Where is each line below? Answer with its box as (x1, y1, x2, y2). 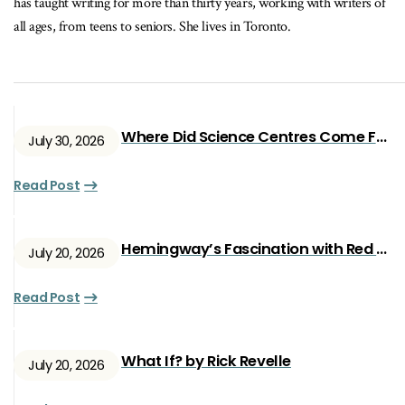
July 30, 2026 (28, 131, 105, 150)
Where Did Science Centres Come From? (375, 127, 387, 148)
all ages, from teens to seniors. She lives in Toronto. (14, 16, 291, 36)
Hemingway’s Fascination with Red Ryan (376, 239, 388, 260)
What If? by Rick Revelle (121, 351, 291, 372)
